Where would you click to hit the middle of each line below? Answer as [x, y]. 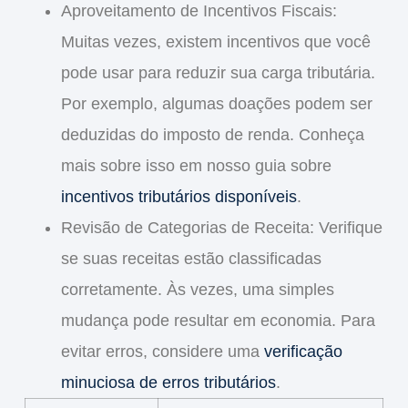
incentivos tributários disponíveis [178, 197]
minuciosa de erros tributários [168, 383]
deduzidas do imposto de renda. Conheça [212, 135]
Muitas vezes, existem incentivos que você [215, 42]
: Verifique [346, 228]
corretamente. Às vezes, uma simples [197, 290]
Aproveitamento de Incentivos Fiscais [196, 11]
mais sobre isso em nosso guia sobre [196, 166]
